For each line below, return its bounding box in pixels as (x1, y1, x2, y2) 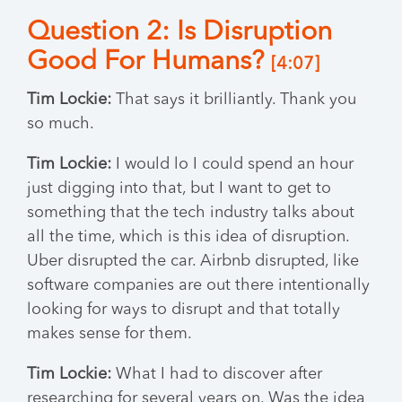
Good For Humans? (27, 48, 271, 75)
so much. (27, 116, 94, 132)
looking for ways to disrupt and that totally (27, 301, 340, 318)
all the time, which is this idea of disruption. (27, 229, 349, 245)
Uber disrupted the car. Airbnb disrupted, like (27, 253, 359, 269)
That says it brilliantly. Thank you (111, 92, 356, 108)
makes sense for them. (27, 326, 192, 342)
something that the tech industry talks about (27, 205, 354, 221)
